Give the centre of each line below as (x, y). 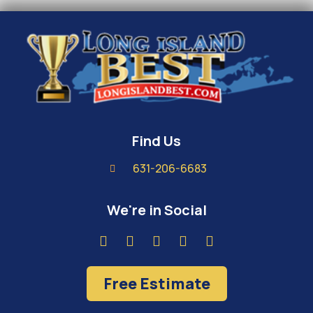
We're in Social (156, 210)
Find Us (156, 141)
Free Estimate (156, 284)
